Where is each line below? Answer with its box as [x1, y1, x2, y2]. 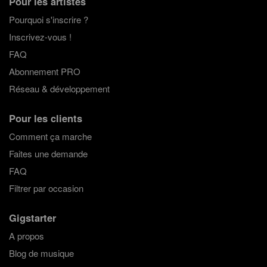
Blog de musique [8, 246, 74, 259]
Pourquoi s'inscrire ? [8, 13, 88, 26]
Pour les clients [8, 110, 82, 125]
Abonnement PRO [8, 65, 80, 78]
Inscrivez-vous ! [8, 30, 72, 44]
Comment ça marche [8, 129, 92, 142]
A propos [8, 229, 44, 242]
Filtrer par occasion [8, 181, 83, 194]
